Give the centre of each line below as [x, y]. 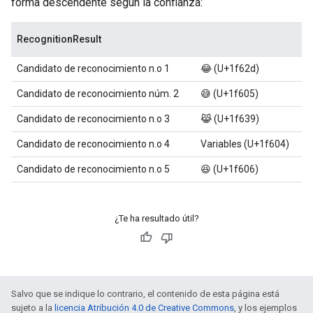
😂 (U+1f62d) [230, 68]
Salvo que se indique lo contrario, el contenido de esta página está [145, 293]
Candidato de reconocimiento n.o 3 [93, 118]
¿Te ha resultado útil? [156, 218]
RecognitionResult [59, 39]
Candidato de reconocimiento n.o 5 [93, 169]
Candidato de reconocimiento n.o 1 [93, 68]
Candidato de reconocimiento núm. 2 [98, 93]
